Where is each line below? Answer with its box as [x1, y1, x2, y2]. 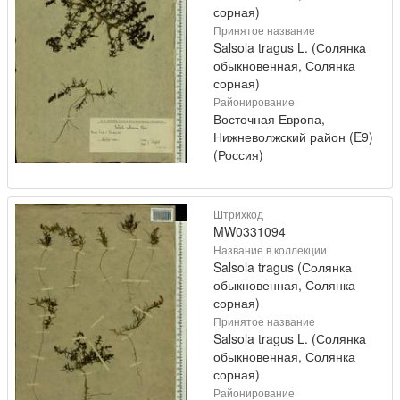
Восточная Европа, [213, 110, 325, 129]
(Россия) [213, 146, 263, 164]
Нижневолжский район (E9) [213, 128, 373, 146]
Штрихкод [213, 206, 263, 222]
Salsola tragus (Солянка [213, 258, 352, 277]
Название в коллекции [213, 242, 327, 258]
